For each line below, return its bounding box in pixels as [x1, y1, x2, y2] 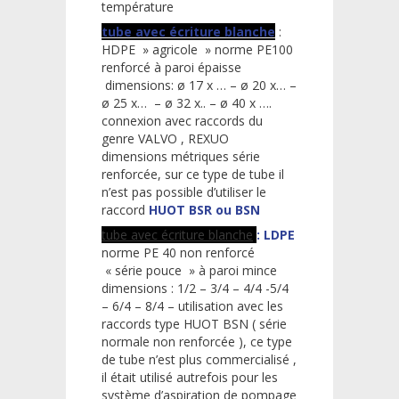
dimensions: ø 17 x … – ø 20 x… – [102, 76, 297, 94]
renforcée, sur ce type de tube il [102, 165, 284, 183]
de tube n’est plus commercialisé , [102, 350, 297, 368]
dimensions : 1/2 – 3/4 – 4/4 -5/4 [102, 279, 289, 297]
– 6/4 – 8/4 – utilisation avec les [102, 297, 283, 314]
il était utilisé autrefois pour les [102, 368, 278, 386]
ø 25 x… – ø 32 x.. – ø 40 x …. [102, 94, 272, 111]
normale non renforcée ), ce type [102, 332, 292, 350]
